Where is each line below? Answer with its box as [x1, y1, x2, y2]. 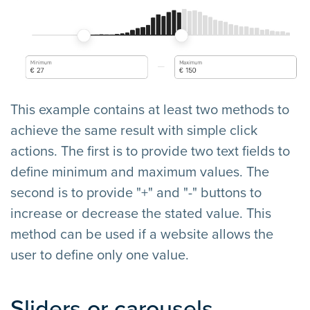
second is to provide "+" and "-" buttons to [10, 185, 262, 202]
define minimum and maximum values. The [10, 164, 269, 181]
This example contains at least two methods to [10, 102, 289, 119]
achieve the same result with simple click [10, 122, 257, 140]
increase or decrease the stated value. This [10, 206, 271, 223]
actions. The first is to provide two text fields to [10, 143, 290, 161]
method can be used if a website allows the [10, 226, 273, 244]
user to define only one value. [10, 247, 189, 264]
